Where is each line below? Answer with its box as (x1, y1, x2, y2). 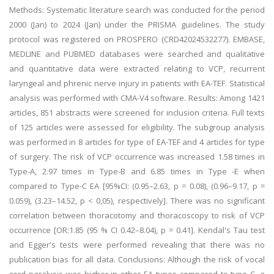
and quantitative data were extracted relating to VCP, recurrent (9, 63, 265, 74)
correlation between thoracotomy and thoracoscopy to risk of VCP (9, 210, 265, 221)
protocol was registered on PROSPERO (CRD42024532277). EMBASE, (9, 34, 265, 45)
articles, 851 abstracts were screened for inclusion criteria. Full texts (9, 107, 265, 118)
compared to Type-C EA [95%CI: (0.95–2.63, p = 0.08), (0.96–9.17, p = (9, 180, 265, 191)
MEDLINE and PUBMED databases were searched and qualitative (9, 48, 265, 59)
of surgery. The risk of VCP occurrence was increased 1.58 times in (9, 151, 265, 162)
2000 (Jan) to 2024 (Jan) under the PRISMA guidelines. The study (9, 19, 265, 30)
